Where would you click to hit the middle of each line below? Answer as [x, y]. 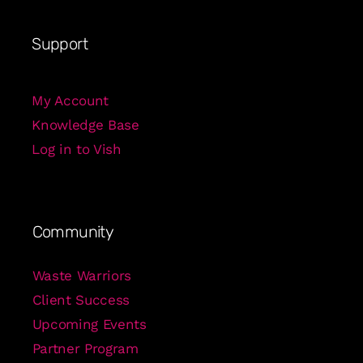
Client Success [81, 300]
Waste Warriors [81, 276]
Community [73, 231]
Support [60, 44]
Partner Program [85, 349]
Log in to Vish [77, 149]
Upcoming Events [89, 325]
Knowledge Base [85, 124]
